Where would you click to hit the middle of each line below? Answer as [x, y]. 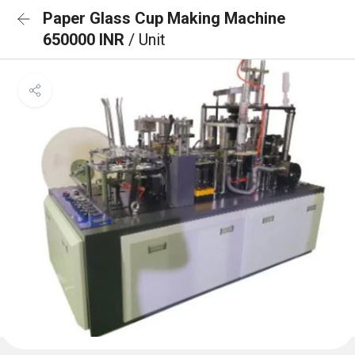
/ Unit [147, 40]
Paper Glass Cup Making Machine [164, 18]
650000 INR [86, 40]
